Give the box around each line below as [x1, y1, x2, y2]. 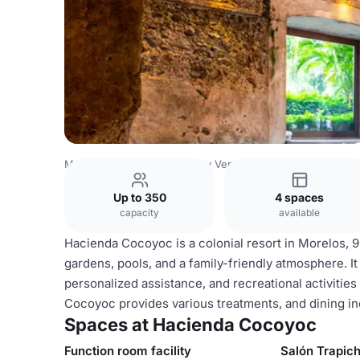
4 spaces [275, 190, 324, 204]
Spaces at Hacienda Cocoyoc [64, 314, 317, 335]
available [279, 207, 320, 219]
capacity [120, 207, 159, 219]
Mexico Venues [64, 157, 141, 170]
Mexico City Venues [153, 157, 252, 170]
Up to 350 [112, 190, 166, 204]
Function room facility [64, 343, 191, 358]
